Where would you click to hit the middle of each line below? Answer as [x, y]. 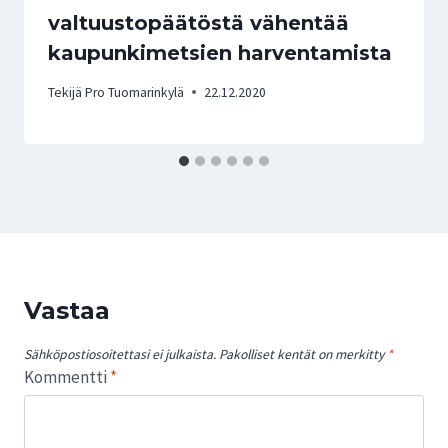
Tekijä [65, 92]
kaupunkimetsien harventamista [220, 53]
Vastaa [67, 310]
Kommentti [67, 377]
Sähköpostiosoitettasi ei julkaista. [120, 355]
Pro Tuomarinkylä [135, 92]
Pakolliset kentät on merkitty [303, 355]
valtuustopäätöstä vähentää [198, 23]
